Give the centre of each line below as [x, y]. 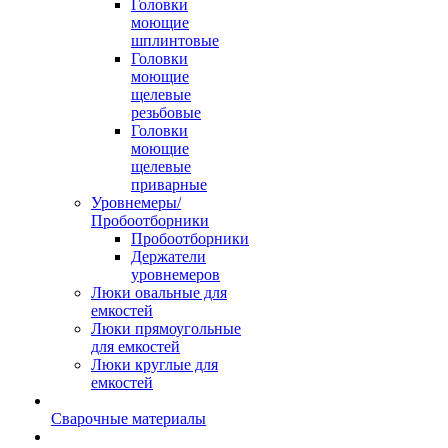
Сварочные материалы [128, 418]
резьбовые [166, 112]
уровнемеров [175, 274]
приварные [169, 184]
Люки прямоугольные [166, 328]
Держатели [168, 256]
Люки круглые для [154, 364]
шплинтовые [175, 40]
